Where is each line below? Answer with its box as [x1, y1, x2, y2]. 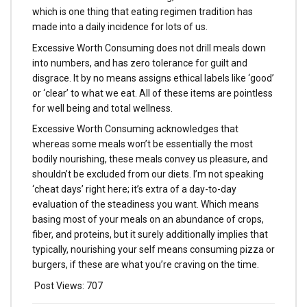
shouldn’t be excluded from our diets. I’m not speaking [32, 169, 264, 180]
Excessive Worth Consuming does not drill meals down [32, 42, 266, 53]
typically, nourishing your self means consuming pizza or [32, 244, 275, 256]
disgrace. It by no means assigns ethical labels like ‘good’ [32, 72, 274, 84]
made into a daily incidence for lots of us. [32, 21, 208, 32]
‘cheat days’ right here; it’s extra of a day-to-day [32, 184, 236, 195]
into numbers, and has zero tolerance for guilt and [32, 57, 247, 69]
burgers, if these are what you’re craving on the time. [32, 259, 259, 271]
